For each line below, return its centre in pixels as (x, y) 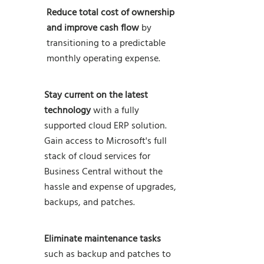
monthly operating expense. (103, 59)
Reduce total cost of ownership (110, 13)
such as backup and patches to (108, 255)
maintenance (111, 239)
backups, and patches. (90, 203)
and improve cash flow (94, 28)
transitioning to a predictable (106, 44)
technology (69, 111)
